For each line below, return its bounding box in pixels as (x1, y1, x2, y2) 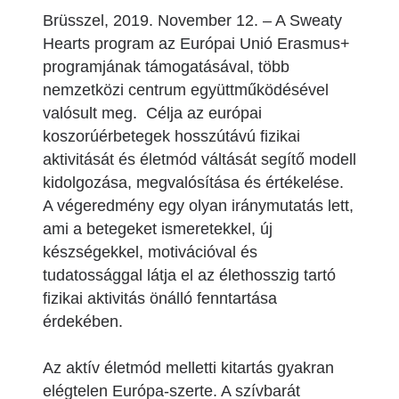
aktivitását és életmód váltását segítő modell (43, 151, 356, 168)
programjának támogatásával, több (43, 58, 289, 76)
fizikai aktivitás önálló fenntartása (43, 289, 277, 307)
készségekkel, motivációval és (43, 243, 257, 261)
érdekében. (43, 313, 123, 330)
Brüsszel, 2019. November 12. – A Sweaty (43, 12, 342, 29)
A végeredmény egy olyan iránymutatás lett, (43, 197, 354, 215)
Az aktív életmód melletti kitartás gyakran (43, 359, 334, 377)
